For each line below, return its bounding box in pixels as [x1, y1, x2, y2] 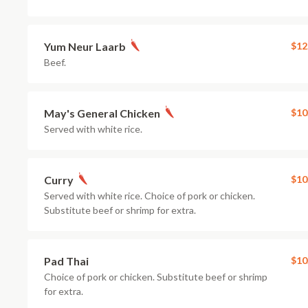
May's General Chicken [44, 107, 160, 120]
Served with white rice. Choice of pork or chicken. [44, 190, 255, 201]
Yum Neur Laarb [44, 40, 126, 53]
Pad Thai [44, 254, 89, 267]
